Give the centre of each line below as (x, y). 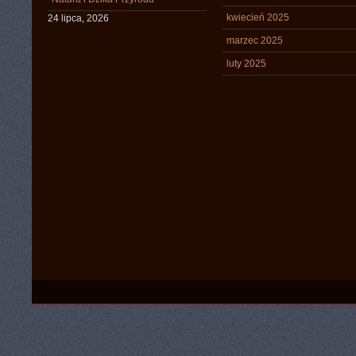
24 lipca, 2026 (78, 18)
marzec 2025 (255, 41)
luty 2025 (246, 64)
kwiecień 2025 (258, 17)
